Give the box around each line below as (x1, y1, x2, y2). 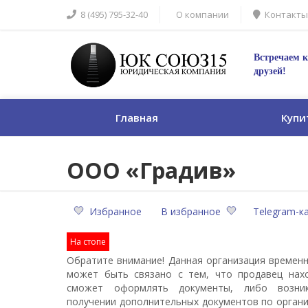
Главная (115, 111, 158, 124)
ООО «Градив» (67, 155, 236, 185)
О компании (176, 8, 229, 21)
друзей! (253, 66, 286, 76)
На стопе (70, 236, 106, 247)
